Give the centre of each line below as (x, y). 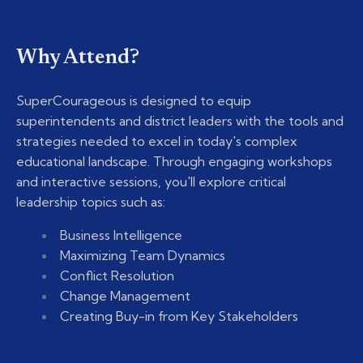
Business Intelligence (121, 235)
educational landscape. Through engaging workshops (174, 162)
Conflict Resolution (117, 276)
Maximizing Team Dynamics (143, 256)
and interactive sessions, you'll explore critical (151, 182)
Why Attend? (78, 59)
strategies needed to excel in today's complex (157, 141)
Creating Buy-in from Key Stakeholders (179, 316)
